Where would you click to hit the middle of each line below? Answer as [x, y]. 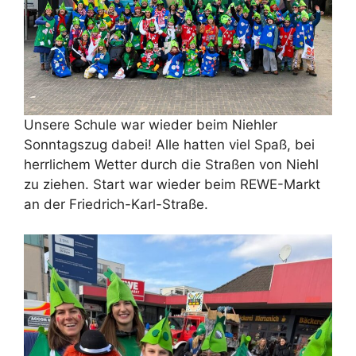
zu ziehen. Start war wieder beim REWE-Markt [172, 184]
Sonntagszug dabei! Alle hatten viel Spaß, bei [169, 144]
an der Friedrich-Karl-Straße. [116, 204]
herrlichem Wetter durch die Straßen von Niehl [171, 164]
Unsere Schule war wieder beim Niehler [151, 124]
